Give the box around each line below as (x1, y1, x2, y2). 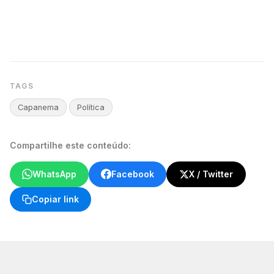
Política (77, 102, 105, 112)
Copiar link (32, 193, 79, 204)
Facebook (111, 168, 154, 179)
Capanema (18, 102, 59, 112)
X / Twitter (189, 168, 233, 179)
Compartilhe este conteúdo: (10, 139, 131, 150)
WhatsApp (32, 168, 76, 179)
